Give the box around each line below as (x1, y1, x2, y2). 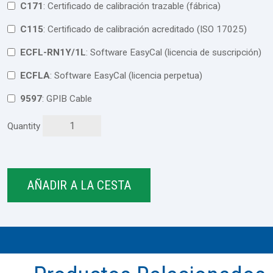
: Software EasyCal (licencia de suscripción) (90, 46, 261, 58)
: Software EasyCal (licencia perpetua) (54, 69, 202, 81)
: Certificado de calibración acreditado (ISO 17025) (48, 23, 247, 35)
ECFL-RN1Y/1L (20, 46, 86, 58)
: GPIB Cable (46, 93, 92, 104)
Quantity (7, 120, 40, 132)
